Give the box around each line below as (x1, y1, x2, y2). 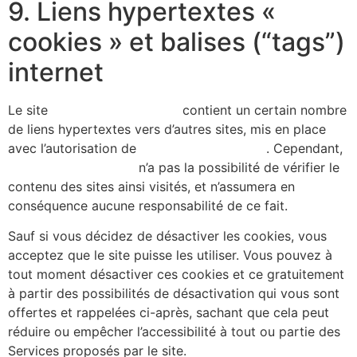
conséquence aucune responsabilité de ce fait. (8, 197, 288, 214)
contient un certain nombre (178, 101, 347, 118)
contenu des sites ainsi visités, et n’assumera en (8, 178, 295, 194)
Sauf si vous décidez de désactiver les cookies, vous (8, 228, 327, 245)
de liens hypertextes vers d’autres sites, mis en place (8, 120, 326, 137)
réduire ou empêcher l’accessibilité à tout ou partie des (8, 324, 340, 340)
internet (8, 56, 104, 88)
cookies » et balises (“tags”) (8, 25, 345, 57)
